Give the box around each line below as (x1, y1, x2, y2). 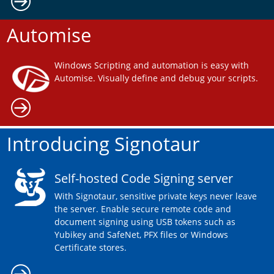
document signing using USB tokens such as (54, 215, 235, 228)
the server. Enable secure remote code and (54, 202, 231, 215)
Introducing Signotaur (6, 130, 200, 157)
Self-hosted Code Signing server (54, 169, 233, 187)
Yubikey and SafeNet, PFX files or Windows (54, 228, 228, 240)
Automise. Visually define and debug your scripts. (54, 72, 258, 84)
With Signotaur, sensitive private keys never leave (54, 190, 257, 202)
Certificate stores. (54, 241, 127, 253)
